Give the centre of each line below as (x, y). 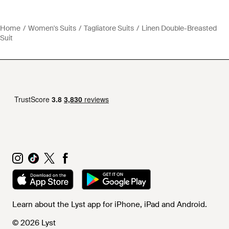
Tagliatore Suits (109, 28)
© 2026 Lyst (34, 223)
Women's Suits (52, 28)
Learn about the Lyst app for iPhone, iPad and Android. (110, 204)
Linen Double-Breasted (179, 28)
